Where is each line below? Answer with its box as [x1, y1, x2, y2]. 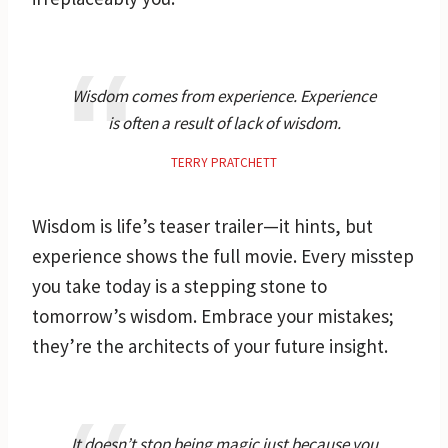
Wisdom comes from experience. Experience [72, 84, 376, 107]
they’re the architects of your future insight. [32, 333, 388, 358]
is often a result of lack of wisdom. [107, 111, 341, 134]
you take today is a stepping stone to [32, 273, 327, 298]
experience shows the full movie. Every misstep [32, 243, 414, 268]
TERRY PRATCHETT [171, 153, 277, 171]
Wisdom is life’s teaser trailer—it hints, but [32, 213, 373, 238]
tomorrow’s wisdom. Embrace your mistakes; [32, 303, 394, 328]
